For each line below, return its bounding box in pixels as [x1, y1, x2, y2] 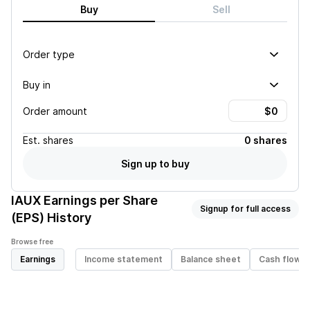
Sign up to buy [120, 157, 190, 170]
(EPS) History [11, 210, 91, 225]
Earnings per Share [41, 193, 158, 208]
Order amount [23, 104, 87, 117]
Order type [23, 48, 75, 60]
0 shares [244, 134, 287, 146]
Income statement [84, 254, 163, 264]
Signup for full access [200, 203, 291, 214]
